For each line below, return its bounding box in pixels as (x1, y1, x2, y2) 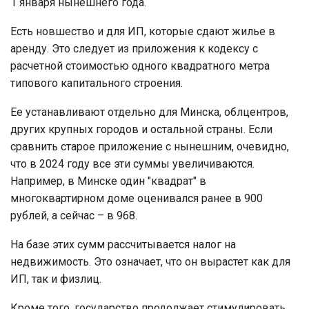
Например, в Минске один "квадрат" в (10, 174, 206, 188)
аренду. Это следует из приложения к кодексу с (10, 41, 258, 55)
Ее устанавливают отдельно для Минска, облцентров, (10, 105, 288, 119)
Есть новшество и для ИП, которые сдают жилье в (10, 24, 275, 38)
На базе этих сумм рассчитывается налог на (10, 237, 236, 251)
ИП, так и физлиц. (10, 272, 101, 286)
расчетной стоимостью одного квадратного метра (10, 59, 270, 72)
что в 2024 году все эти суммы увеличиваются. (10, 157, 255, 170)
